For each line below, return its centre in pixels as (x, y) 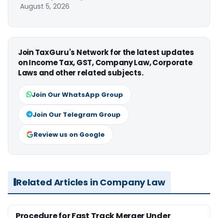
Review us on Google (69, 134)
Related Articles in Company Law (91, 182)
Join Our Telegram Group (77, 114)
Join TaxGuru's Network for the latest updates (106, 52)
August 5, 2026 (45, 6)
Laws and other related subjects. (81, 73)
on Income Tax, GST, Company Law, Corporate (105, 62)
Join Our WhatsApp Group (77, 94)
